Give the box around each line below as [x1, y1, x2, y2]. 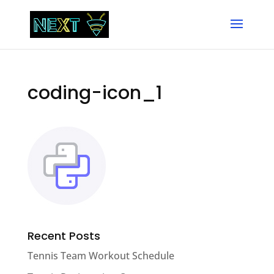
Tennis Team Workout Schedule [27, 249, 174, 262]
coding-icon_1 [27, 80, 162, 106]
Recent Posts [27, 228, 100, 243]
